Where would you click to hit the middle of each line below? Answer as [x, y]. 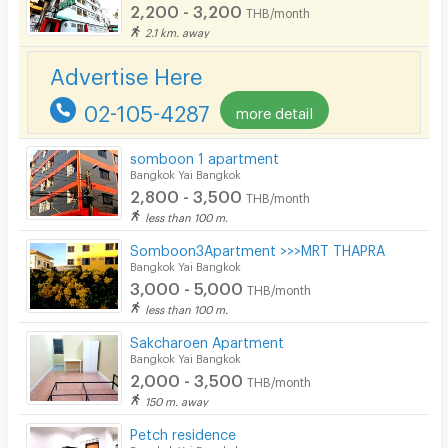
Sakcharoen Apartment [207, 339]
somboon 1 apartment [205, 155]
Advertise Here [125, 71]
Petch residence [183, 431]
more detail [274, 109]
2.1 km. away [177, 31]
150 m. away [177, 399]
